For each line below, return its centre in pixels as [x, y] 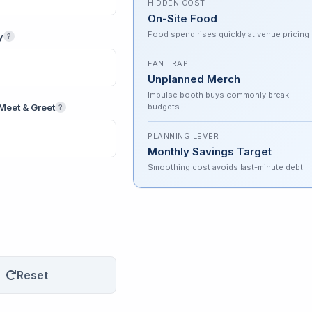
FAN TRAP [168, 63]
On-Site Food [182, 18]
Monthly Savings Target [210, 151]
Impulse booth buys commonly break [218, 95]
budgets [164, 107]
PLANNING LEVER [183, 136]
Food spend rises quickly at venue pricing [228, 34]
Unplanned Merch [194, 79]
